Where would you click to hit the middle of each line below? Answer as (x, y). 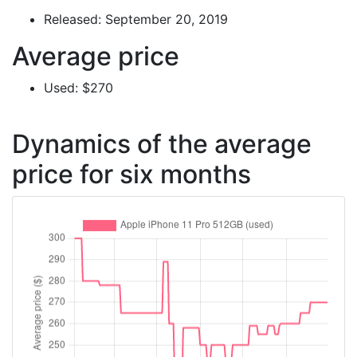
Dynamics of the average (162, 144)
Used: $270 (78, 88)
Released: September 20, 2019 (136, 19)
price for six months (131, 174)
